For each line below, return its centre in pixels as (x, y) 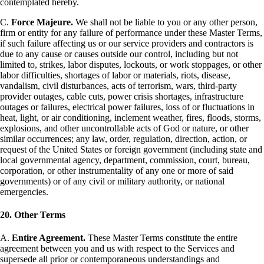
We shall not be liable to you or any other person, (165, 22)
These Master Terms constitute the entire (161, 238)
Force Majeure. (42, 22)
